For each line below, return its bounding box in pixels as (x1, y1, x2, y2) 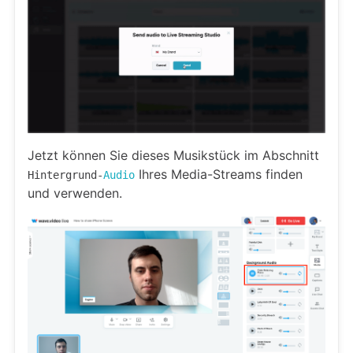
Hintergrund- (28, 168, 103, 181)
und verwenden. (28, 184, 122, 201)
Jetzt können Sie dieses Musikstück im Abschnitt (28, 147, 319, 163)
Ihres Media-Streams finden (135, 165, 303, 182)
